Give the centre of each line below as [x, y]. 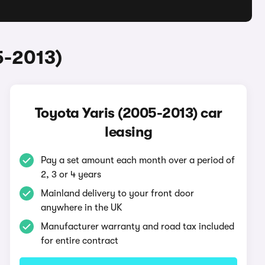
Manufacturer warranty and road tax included [138, 227]
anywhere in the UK [82, 208]
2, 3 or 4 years [71, 174]
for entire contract [80, 241]
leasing [129, 132]
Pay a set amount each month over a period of [138, 160]
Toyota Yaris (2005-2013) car [128, 113]
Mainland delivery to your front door [118, 193]
